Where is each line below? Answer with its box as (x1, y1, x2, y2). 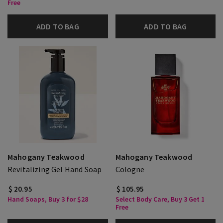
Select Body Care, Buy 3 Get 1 (115, 195, 205, 204)
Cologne (115, 164, 145, 174)
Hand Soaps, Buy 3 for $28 (7, 195, 88, 204)
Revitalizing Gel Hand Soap (7, 164, 102, 174)
